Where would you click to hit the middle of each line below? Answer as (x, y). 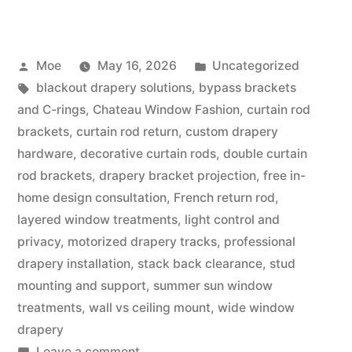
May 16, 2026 (137, 66)
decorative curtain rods (148, 154)
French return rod (224, 198)
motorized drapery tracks (142, 242)
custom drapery (232, 132)
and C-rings (51, 110)
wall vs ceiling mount (150, 308)
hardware (45, 154)
